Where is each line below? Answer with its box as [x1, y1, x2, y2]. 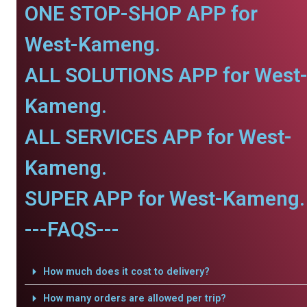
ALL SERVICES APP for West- [25, 125, 292, 149]
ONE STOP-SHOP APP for [25, 1, 258, 25]
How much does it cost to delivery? [42, 265, 210, 278]
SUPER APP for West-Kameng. [25, 186, 305, 210]
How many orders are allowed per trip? [42, 292, 226, 304]
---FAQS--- [25, 217, 119, 241]
